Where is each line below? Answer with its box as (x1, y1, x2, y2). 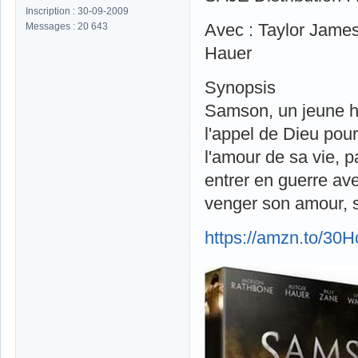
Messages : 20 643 (26, 20, 108, 32)
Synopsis (205, 77, 276, 97)
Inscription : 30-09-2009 (26, 5, 129, 17)
